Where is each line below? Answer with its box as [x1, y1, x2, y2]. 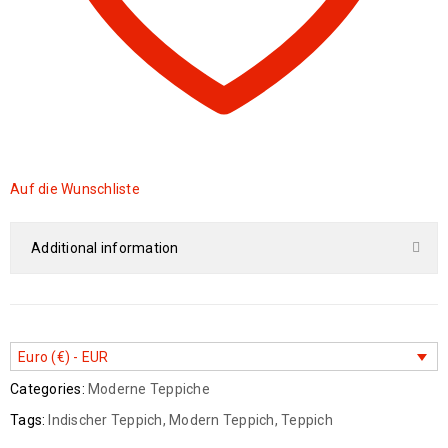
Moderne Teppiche [87, 380, 210, 397]
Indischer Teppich [48, 411, 163, 428]
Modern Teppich [169, 411, 275, 428]
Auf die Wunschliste [10, 181, 140, 197]
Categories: [10, 380, 85, 397]
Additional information [31, 240, 179, 256]
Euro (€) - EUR [18, 349, 109, 365]
